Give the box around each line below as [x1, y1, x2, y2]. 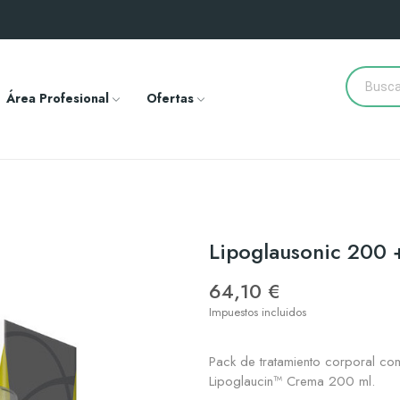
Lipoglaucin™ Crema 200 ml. [209, 371, 375, 391]
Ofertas [146, 88, 194, 107]
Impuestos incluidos [209, 304, 306, 321]
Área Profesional [5, 88, 109, 107]
